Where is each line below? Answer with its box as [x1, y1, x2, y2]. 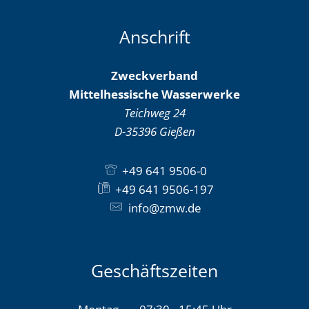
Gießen [159, 123, 195, 139]
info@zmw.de [128, 200, 201, 216]
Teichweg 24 [123, 105, 186, 121]
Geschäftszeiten [91, 259, 218, 282]
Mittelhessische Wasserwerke [69, 86, 240, 102]
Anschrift [119, 25, 190, 48]
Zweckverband [111, 68, 198, 83]
